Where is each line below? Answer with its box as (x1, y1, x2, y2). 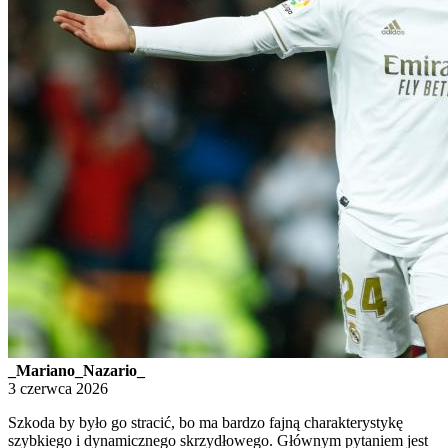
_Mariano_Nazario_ (8, 362, 145, 380)
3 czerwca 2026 (8, 380, 108, 398)
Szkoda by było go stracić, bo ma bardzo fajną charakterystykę (8, 414, 403, 432)
